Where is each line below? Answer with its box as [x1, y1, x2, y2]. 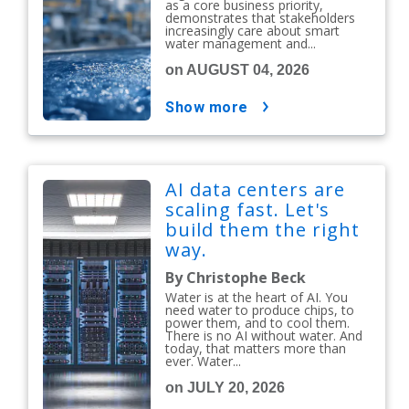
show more [174, 99, 248, 116]
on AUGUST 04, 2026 [165, 62, 310, 78]
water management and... [165, 35, 317, 52]
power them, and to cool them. [165, 314, 351, 331]
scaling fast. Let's [165, 197, 330, 222]
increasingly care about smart [165, 22, 341, 39]
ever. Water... [165, 352, 242, 370]
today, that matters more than [165, 340, 347, 357]
